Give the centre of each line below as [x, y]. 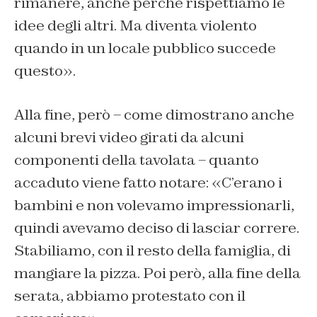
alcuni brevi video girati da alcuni [129, 138]
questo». [45, 71]
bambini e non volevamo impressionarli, [154, 206]
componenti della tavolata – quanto [137, 160]
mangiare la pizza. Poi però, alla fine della [157, 273]
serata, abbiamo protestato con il [130, 296]
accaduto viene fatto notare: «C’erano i [148, 183]
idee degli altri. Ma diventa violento [136, 26]
